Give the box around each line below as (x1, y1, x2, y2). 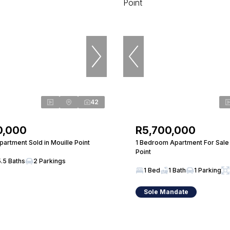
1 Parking (194, 166, 221, 174)
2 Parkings (33, 157, 66, 165)
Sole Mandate (144, 188, 188, 196)
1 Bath (168, 166, 186, 174)
